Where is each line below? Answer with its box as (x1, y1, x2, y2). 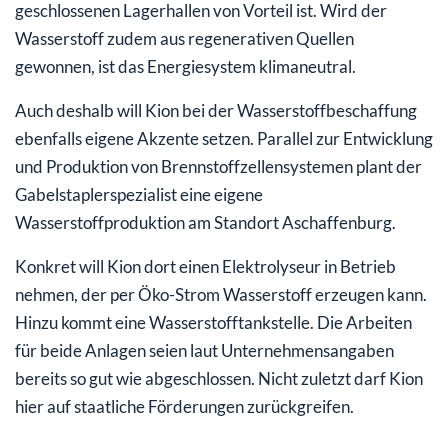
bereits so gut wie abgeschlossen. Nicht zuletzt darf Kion (15, 367, 423, 389)
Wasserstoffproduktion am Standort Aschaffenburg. (15, 211, 396, 233)
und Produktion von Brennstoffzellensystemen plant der (15, 155, 422, 177)
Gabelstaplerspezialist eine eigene (15, 183, 263, 205)
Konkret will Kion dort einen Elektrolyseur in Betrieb (15, 255, 396, 277)
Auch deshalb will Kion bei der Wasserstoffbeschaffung (15, 99, 417, 121)
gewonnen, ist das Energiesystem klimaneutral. (15, 55, 356, 77)
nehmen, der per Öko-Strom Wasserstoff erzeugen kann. (15, 283, 427, 305)
